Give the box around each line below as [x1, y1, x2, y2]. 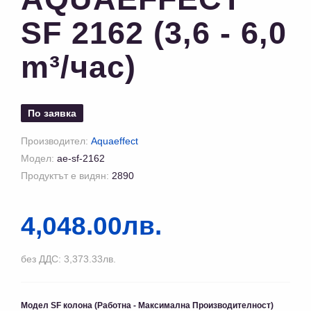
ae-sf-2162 [57, 153, 105, 165]
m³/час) [21, 49, 136, 85]
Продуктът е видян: [21, 170, 112, 182]
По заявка [28, 108, 76, 119]
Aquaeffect [91, 135, 138, 147]
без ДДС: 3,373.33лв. [21, 253, 116, 265]
